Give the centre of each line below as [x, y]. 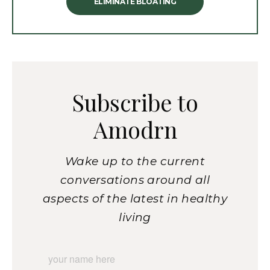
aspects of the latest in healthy [135, 198]
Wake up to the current [135, 161]
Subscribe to [135, 102]
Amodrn [135, 129]
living [135, 217]
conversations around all [135, 180]
